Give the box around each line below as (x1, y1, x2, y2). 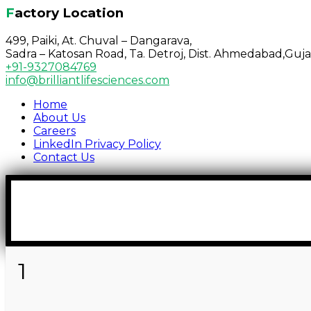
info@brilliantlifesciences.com (6, 73, 169, 87)
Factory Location (15, 5, 124, 22)
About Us (33, 110, 85, 124)
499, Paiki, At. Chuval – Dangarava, (6, 33, 192, 47)
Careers (33, 124, 76, 137)
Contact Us (33, 150, 94, 164)
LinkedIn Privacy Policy (33, 137, 161, 151)
